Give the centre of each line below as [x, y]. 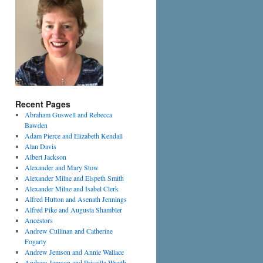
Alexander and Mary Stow [61, 167]
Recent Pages [43, 104]
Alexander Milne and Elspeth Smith [74, 178]
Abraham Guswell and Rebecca [68, 114]
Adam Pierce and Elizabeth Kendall [73, 136]
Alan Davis [40, 146]
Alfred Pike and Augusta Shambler [73, 210]
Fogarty [35, 241]
